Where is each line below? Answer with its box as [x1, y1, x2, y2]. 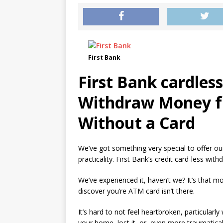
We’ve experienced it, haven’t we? [78, 175, 185, 185]
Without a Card [78, 112, 195, 133]
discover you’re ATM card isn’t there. [78, 186, 195, 196]
